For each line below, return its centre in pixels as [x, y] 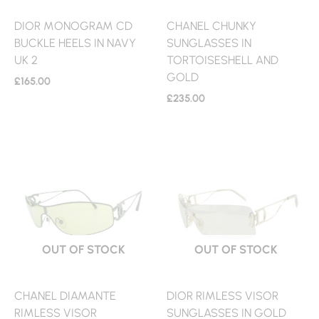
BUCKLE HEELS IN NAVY [75, 43]
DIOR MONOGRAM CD [73, 26]
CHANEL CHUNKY [211, 26]
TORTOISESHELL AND [223, 60]
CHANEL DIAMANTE [65, 296]
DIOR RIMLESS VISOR [223, 296]
